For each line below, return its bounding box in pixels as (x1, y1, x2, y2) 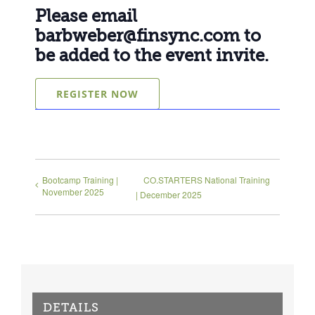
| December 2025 (136, 188, 202, 201)
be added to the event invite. (35, 46, 273, 66)
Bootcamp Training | (42, 174, 118, 186)
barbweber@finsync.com (35, 26, 240, 46)
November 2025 (42, 186, 104, 198)
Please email (35, 6, 137, 27)
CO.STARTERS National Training (143, 174, 271, 186)
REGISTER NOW (56, 87, 139, 101)
